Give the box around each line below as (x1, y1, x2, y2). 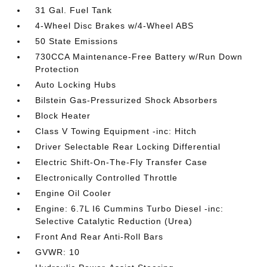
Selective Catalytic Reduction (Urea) (35, 216, 193, 226)
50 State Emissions (35, 36, 119, 46)
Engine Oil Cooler (35, 188, 112, 198)
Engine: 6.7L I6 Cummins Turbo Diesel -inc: (35, 204, 224, 214)
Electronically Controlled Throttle (35, 173, 178, 183)
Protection (35, 64, 80, 74)
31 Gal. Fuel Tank (35, 5, 113, 15)
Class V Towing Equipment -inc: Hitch (35, 126, 197, 136)
